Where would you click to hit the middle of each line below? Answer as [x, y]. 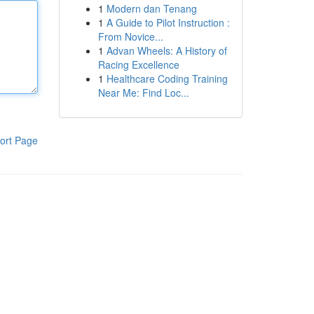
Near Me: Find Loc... [143, 93]
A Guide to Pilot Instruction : [168, 22]
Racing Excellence [138, 64]
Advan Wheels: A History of [166, 50]
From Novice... [130, 36]
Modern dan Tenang [151, 8]
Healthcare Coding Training [167, 78]
